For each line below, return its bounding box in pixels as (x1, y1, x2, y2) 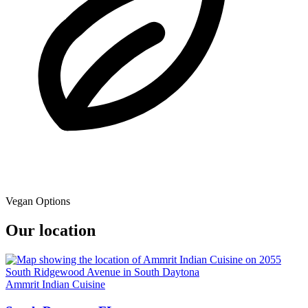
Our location (5, 221, 96, 240)
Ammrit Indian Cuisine (5, 278, 105, 291)
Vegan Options (5, 195, 70, 208)
